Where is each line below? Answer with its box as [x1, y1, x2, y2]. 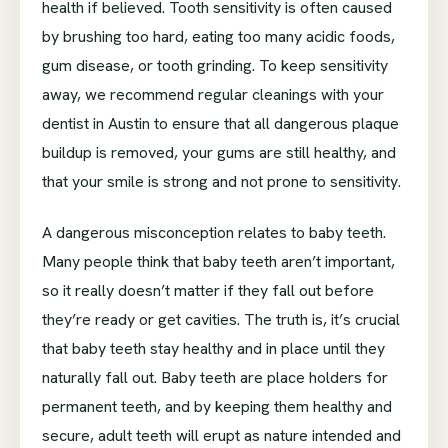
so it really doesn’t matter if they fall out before [42, 280, 374, 302]
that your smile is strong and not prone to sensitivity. [42, 171, 401, 193]
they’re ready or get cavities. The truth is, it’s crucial [42, 309, 400, 331]
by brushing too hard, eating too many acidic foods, [42, 26, 395, 48]
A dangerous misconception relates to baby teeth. [42, 222, 386, 244]
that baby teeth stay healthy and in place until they [42, 338, 385, 360]
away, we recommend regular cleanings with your [42, 84, 384, 106]
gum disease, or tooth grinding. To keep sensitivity [42, 55, 388, 77]
